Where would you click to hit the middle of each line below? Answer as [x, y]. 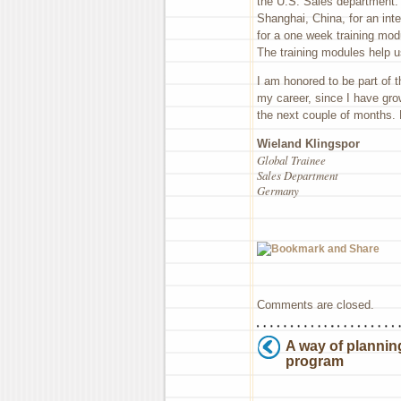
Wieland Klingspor [308, 143]
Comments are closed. [316, 304]
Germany [278, 190]
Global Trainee [291, 159]
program [315, 361]
